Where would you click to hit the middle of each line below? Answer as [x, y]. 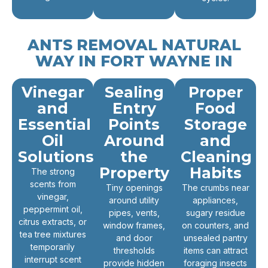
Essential [54, 125]
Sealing [134, 92]
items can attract [215, 251]
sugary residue [215, 213]
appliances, [215, 200]
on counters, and [215, 226]
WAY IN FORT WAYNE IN [134, 61]
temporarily [53, 247]
